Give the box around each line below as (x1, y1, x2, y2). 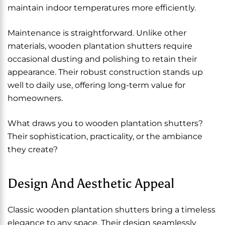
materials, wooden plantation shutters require (8, 41, 192, 51)
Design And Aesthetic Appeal (8, 175, 174, 191)
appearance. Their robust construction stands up (8, 67, 203, 77)
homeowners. (8, 93, 63, 103)
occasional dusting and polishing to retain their (8, 54, 197, 64)
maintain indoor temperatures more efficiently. (8, 3, 196, 13)
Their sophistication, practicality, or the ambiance (8, 132, 202, 141)
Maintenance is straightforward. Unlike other (8, 28, 186, 38)
